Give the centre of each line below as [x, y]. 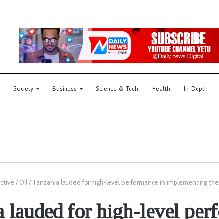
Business [65, 88]
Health [161, 88]
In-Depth [196, 88]
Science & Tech [117, 88]
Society [23, 88]
